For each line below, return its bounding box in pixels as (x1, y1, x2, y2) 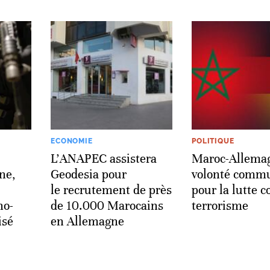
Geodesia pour (51, 166, 127, 182)
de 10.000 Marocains (51, 198, 163, 213)
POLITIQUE (192, 136, 234, 145)
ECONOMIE (51, 136, 93, 145)
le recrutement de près (51, 182, 172, 198)
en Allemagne (51, 213, 124, 229)
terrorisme (192, 198, 248, 213)
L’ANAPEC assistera (51, 151, 157, 166)
